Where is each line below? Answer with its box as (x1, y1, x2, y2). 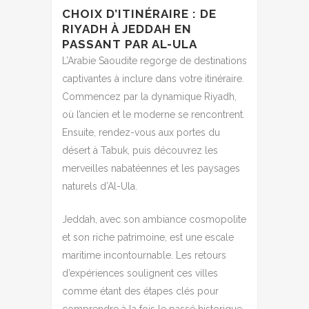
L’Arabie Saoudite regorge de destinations (62, 54, 247, 66)
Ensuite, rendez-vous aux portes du (62, 126, 220, 138)
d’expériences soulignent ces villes (62, 267, 218, 279)
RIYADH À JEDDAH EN (62, 21, 192, 36)
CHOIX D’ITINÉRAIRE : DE (62, 6, 217, 21)
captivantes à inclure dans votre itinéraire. (62, 72, 244, 84)
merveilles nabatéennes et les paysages (62, 162, 240, 174)
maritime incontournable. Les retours (62, 249, 226, 261)
